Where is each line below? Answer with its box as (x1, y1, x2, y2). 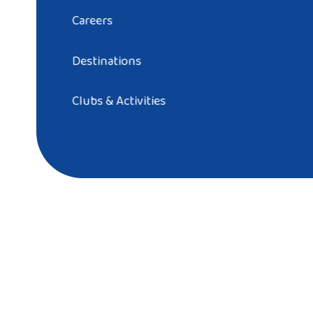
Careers (72, 11, 113, 31)
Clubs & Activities (72, 92, 166, 112)
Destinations (72, 51, 142, 71)
